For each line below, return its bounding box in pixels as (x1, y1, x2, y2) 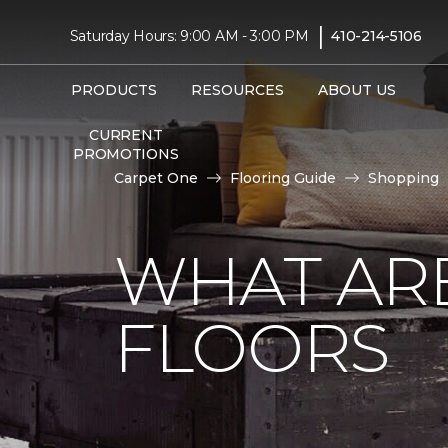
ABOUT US (317, 80, 396, 99)
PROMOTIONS (73, 144, 179, 163)
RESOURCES (190, 80, 284, 99)
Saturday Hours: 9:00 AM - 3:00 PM (69, 26, 309, 45)
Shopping (368, 169, 439, 187)
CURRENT (89, 125, 163, 144)
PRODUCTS (70, 80, 157, 99)
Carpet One (114, 169, 198, 187)
